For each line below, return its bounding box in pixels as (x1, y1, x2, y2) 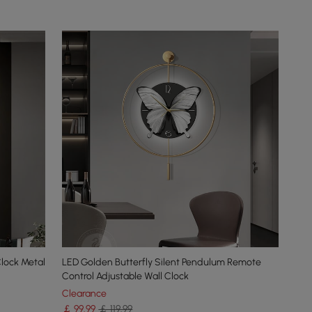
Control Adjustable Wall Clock (62, 270, 189, 282)
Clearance (62, 287, 107, 299)
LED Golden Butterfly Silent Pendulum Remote (62, 256, 262, 268)
